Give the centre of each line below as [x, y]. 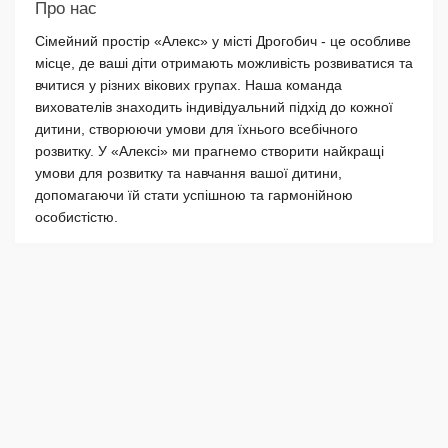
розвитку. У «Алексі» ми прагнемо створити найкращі [209, 150]
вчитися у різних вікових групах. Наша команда [188, 84]
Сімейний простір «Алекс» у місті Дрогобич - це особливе [223, 40]
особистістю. [76, 216]
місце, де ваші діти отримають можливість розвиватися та [224, 62]
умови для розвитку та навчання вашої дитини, [188, 172]
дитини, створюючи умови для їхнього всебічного [196, 128]
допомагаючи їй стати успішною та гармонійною [194, 194]
